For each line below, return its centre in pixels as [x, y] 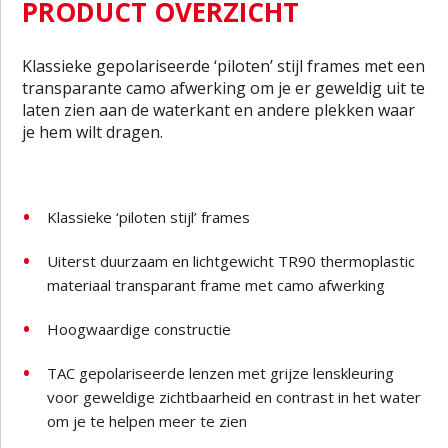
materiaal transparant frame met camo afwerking [216, 285]
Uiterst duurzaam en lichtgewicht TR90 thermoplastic [231, 261]
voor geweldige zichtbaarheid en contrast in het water [234, 397]
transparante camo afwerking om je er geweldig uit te [224, 88]
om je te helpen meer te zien [147, 421]
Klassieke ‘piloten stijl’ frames [149, 217]
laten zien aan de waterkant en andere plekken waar [219, 110]
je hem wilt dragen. [93, 132]
